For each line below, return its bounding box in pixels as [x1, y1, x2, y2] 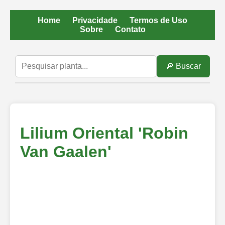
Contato [115, 25, 146, 34]
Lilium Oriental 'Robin [20, 124, 188, 143]
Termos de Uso [130, 16, 187, 25]
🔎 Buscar [166, 62, 201, 70]
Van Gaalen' [20, 143, 111, 161]
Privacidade [72, 16, 118, 25]
